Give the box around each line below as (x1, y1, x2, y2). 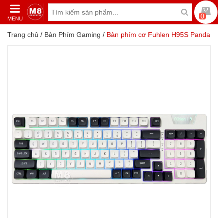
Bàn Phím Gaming (44, 31, 101, 38)
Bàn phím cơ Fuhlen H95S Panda (107, 31, 210, 38)
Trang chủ (7, 31, 38, 38)
